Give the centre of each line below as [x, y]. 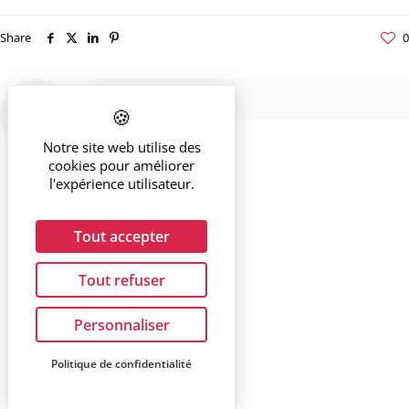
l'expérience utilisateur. [121, 184]
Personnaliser [121, 325]
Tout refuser [121, 280]
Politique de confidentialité [121, 364]
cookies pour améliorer [121, 165]
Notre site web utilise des [121, 147]
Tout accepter [121, 236]
